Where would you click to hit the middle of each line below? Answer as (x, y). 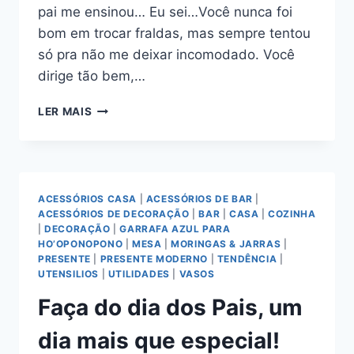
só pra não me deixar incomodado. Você (166, 54)
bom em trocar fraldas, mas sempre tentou (174, 33)
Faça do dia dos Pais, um (170, 307)
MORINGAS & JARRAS (226, 243)
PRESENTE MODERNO (154, 258)
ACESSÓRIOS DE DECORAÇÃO (114, 213)
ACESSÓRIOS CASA (87, 198)
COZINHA (292, 213)
